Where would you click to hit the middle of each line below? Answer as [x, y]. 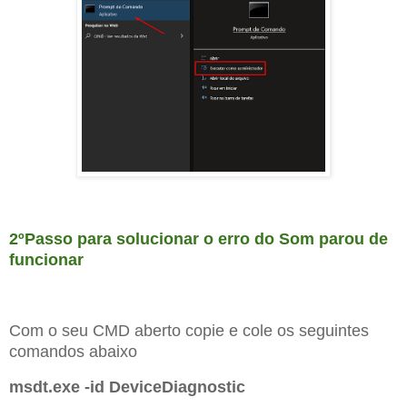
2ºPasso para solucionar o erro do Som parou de [199, 239]
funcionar [46, 260]
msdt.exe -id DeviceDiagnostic [127, 387]
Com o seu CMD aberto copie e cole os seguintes [189, 330]
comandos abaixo [73, 351]
